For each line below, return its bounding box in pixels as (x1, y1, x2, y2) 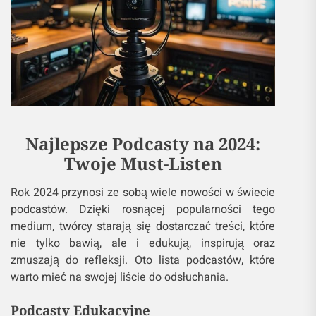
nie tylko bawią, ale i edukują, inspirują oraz (11, 235, 276, 253)
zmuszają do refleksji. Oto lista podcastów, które (11, 252, 276, 269)
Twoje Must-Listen (63, 152, 222, 176)
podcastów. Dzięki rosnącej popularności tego (11, 201, 276, 219)
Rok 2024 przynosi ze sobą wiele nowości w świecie (11, 184, 276, 202)
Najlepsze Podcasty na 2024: (25, 132, 261, 156)
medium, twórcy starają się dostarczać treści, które (11, 218, 276, 236)
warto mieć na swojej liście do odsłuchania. (11, 269, 229, 286)
